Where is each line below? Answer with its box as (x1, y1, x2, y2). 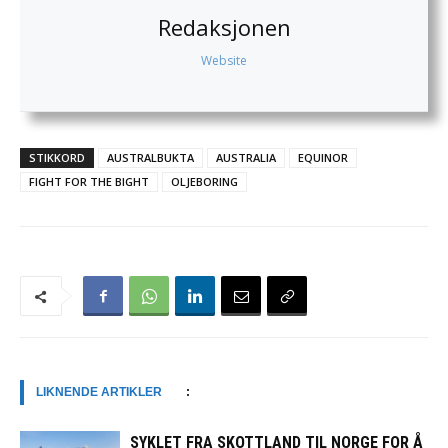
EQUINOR (298, 150, 348, 166)
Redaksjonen (157, 12, 291, 43)
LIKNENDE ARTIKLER (36, 385, 162, 400)
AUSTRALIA (216, 150, 276, 166)
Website (201, 52, 247, 70)
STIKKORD (29, 150, 85, 166)
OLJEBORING (171, 174, 238, 190)
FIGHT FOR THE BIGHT (29, 174, 149, 190)
